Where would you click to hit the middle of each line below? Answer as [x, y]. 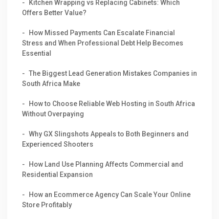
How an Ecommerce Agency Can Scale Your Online [110, 194]
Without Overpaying [53, 114]
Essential [37, 53]
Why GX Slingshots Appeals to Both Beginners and [109, 134]
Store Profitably [47, 205]
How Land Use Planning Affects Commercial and [106, 164]
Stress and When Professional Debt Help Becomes [103, 43]
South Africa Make [51, 83]
